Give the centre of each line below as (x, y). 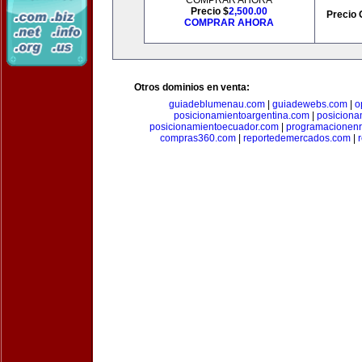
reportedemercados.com (297, 138)
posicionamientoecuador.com (214, 127)
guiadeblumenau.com (217, 104)
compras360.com (198, 138)
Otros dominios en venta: (192, 87)
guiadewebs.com (309, 104)
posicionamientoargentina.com (241, 116)
